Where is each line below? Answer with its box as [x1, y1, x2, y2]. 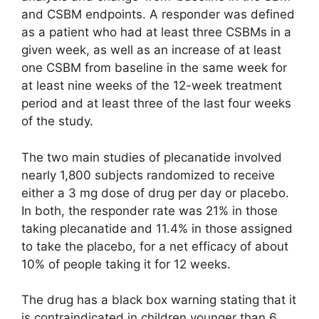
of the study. [21, 114, 93, 129]
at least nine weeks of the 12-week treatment [21, 78, 282, 93]
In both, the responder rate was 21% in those [21, 203, 278, 218]
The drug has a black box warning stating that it [21, 293, 296, 308]
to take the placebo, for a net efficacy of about [21, 239, 288, 253]
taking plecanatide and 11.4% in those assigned [21, 221, 293, 236]
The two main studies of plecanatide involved [21, 150, 282, 164]
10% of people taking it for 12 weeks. [21, 256, 231, 271]
